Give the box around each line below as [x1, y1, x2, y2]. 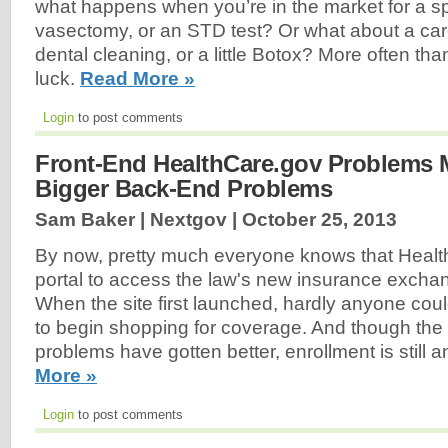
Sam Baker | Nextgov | [35, 208, 242, 230]
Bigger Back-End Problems [35, 174, 332, 202]
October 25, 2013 [242, 208, 397, 230]
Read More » [80, 68, 195, 90]
